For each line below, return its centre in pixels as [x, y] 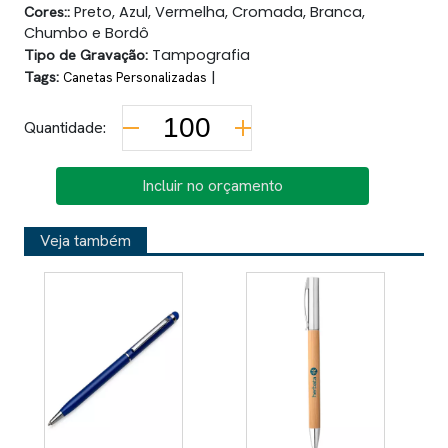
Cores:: [47, 11]
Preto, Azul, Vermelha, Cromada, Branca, [217, 12]
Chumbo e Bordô [86, 33]
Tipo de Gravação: [86, 54]
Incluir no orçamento [212, 185]
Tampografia [199, 55]
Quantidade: [65, 127]
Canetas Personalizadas [135, 77]
